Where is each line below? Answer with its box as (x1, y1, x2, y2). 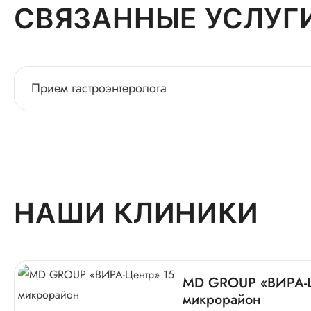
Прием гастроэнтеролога (31, 79, 167, 97)
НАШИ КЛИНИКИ (14, 196, 259, 230)
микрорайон (183, 289, 261, 310)
